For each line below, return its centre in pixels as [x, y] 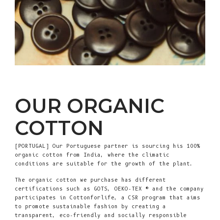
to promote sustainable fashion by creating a [90, 206]
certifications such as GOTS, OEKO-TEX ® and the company [109, 189]
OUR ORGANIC [90, 106]
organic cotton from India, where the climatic [92, 155]
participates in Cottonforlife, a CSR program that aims [108, 197]
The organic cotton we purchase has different [90, 180]
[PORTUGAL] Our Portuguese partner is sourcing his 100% [108, 146]
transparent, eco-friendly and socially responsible [101, 215]
